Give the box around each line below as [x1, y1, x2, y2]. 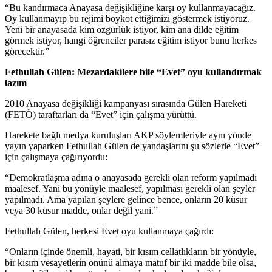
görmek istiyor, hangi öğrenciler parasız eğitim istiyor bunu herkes [5, 35, 257, 46]
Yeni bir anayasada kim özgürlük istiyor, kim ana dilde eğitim [5, 24, 239, 35]
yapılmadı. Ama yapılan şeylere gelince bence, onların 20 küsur [5, 194, 247, 205]
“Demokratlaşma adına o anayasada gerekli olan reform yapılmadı [5, 172, 257, 183]
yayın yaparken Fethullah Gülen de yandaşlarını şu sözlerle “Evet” [5, 141, 259, 152]
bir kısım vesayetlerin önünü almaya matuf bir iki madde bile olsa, [5, 257, 256, 268]
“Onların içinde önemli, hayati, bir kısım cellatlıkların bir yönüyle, [5, 246, 256, 257]
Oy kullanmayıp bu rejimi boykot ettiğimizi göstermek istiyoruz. [5, 13, 250, 24]
